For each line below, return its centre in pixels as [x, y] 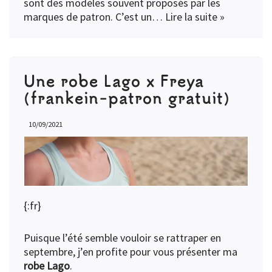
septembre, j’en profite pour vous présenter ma [131, 252]
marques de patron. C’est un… [94, 17]
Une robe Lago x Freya [114, 81]
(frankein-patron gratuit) [127, 98]
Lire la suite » [195, 17]
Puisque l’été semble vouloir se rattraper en [122, 238]
